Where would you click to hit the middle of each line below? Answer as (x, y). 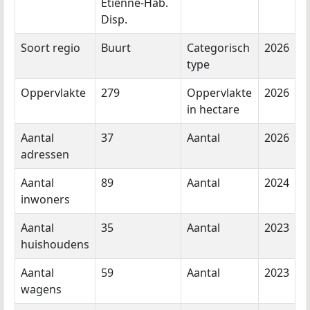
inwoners (45, 200)
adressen (45, 155)
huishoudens (55, 245)
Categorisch (218, 48)
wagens (41, 290)
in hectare (213, 110)
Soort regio (51, 48)
